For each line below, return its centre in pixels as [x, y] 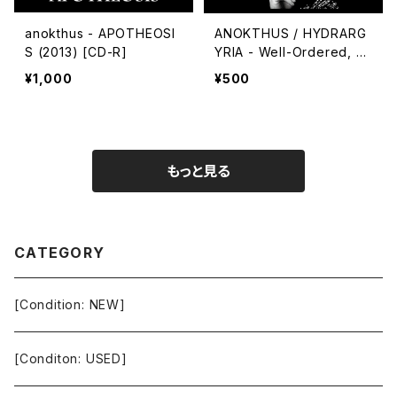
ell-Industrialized [269, 70]
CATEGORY [60, 253]
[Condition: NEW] [70, 304]
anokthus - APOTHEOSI [100, 33]
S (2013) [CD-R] [76, 52]
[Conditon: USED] [71, 358]
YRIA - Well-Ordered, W [292, 52]
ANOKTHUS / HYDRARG [290, 33]
